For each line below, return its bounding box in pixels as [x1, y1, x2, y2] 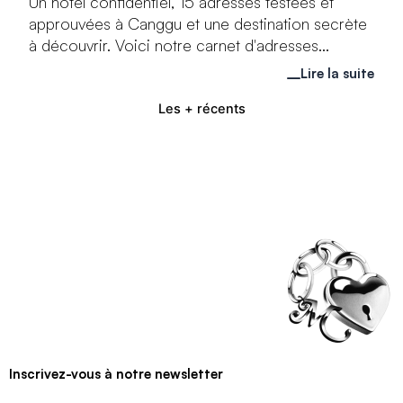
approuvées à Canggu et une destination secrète [29, 13, 368, 33]
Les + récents [157, 100, 246, 117]
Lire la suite [300, 64, 374, 82]
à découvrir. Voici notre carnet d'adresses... [29, 34, 330, 55]
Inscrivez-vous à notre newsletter [9, 364, 223, 382]
